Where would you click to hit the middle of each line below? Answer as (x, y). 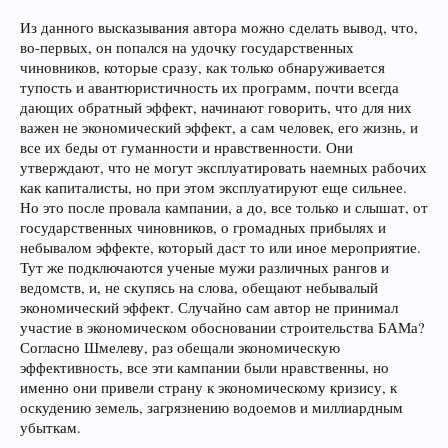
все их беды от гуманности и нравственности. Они (186, 147)
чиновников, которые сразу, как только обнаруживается (202, 67)
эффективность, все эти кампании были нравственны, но (204, 367)
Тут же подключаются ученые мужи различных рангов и (204, 267)
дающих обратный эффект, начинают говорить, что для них (216, 107)
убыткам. (50, 427)
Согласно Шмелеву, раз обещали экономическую (180, 347)
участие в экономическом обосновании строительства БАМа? (222, 327)
